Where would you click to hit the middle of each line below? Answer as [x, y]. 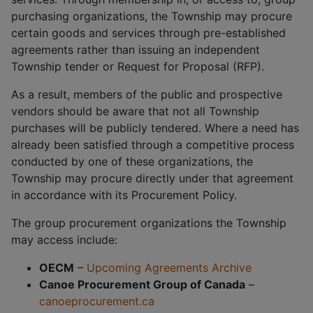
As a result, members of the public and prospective [147, 94]
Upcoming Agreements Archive [169, 268]
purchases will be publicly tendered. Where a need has [155, 128]
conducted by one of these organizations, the [132, 161]
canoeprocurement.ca [97, 301]
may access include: [64, 240]
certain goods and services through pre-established [148, 33]
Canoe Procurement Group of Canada [142, 284]
